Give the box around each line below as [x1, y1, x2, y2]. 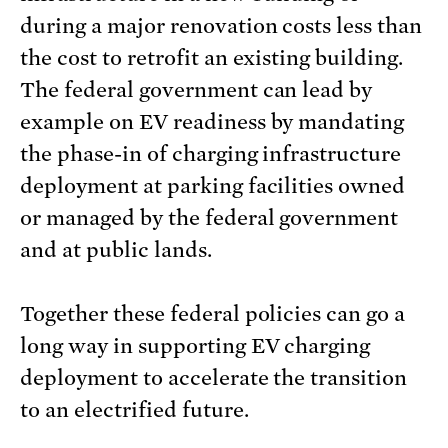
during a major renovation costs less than [20, 14, 423, 39]
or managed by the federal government [20, 206, 399, 231]
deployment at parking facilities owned [20, 174, 406, 199]
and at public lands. [20, 238, 212, 263]
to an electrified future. [20, 398, 249, 423]
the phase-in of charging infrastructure [20, 142, 402, 167]
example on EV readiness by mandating [20, 110, 405, 135]
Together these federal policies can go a [20, 302, 406, 327]
